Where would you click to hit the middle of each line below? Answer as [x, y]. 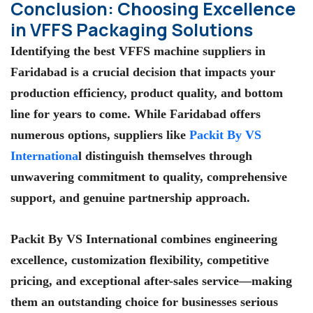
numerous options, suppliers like [100, 135]
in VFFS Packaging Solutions [132, 30]
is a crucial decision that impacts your [171, 72]
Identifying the [52, 51]
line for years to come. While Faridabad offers [136, 114]
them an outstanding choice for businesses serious [144, 302]
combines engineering [217, 239]
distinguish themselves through [167, 156]
